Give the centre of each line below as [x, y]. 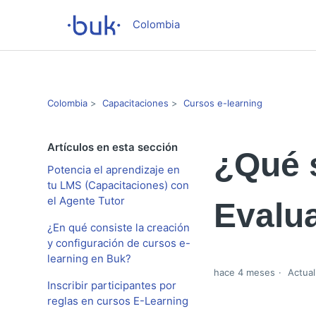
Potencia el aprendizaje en [114, 170]
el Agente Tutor [86, 201]
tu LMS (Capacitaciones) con [119, 185]
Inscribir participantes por [112, 285]
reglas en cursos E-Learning [118, 301]
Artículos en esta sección [113, 147]
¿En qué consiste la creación [119, 227]
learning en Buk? [90, 259]
